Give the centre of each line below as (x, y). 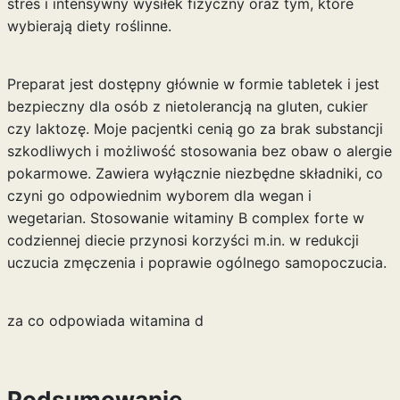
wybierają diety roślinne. (89, 26)
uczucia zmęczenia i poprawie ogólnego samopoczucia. (196, 262)
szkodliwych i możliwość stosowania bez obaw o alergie (199, 151)
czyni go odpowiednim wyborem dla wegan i (159, 196)
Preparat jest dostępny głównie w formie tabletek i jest (193, 84)
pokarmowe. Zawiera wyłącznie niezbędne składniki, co (195, 173)
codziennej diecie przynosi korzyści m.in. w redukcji (183, 240)
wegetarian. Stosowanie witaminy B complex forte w (185, 218)
